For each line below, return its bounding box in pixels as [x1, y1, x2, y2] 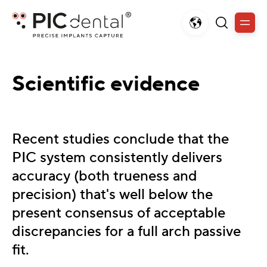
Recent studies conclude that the [12, 129, 229, 148]
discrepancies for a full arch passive [12, 222, 241, 241]
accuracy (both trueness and [12, 166, 197, 185]
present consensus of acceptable [12, 203, 225, 222]
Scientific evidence [12, 70, 200, 98]
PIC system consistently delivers [12, 148, 222, 167]
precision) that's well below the [12, 185, 213, 204]
